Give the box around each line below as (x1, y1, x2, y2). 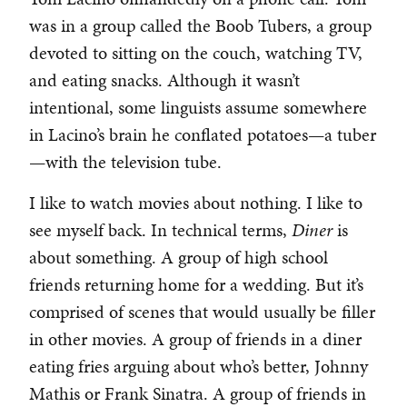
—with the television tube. (29, 149, 222, 175)
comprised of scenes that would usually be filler (29, 299, 375, 325)
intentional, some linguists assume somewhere (29, 94, 367, 121)
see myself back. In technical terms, (29, 217, 292, 243)
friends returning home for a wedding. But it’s (29, 272, 363, 298)
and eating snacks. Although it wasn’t (29, 67, 300, 94)
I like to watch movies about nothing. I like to (29, 190, 362, 216)
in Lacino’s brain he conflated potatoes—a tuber (29, 122, 376, 148)
